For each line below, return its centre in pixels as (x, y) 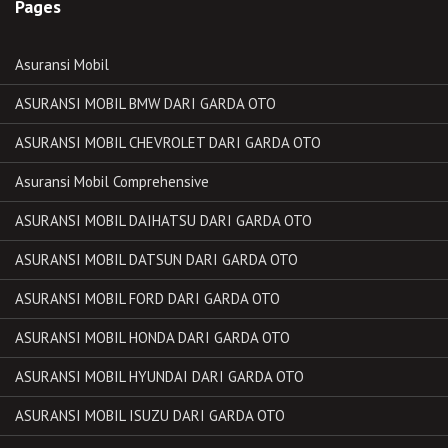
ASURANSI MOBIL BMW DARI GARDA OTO (145, 103)
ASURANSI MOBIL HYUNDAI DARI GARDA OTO (159, 376)
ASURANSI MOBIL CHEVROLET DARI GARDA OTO (168, 142)
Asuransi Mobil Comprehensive (112, 181)
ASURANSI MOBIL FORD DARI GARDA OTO (147, 298)
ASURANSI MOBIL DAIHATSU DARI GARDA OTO (163, 220)
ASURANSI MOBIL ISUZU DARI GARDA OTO (150, 415)
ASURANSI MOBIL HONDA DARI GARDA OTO (152, 337)
